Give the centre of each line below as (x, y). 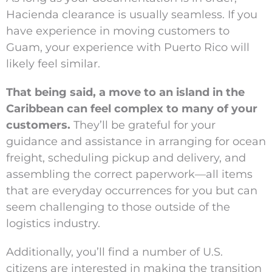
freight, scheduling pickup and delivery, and (126, 158)
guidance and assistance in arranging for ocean (136, 142)
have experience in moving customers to (118, 31)
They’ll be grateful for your (143, 125)
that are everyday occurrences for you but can (132, 191)
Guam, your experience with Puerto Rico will (128, 48)
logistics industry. (53, 224)
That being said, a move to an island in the (125, 93)
